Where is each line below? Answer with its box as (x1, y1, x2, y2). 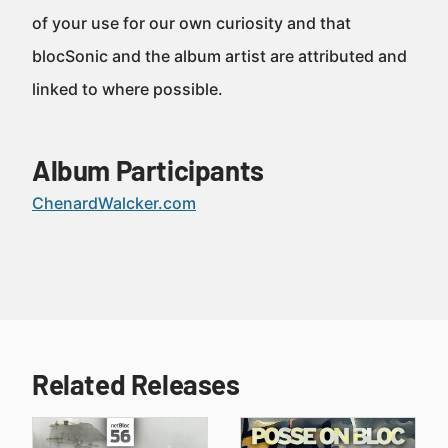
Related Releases (32, 367, 240, 401)
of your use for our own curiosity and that (32, 13, 351, 33)
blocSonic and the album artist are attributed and (32, 46, 407, 66)
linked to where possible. (32, 79, 223, 99)
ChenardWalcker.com (32, 193, 196, 213)
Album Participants (32, 153, 264, 187)
